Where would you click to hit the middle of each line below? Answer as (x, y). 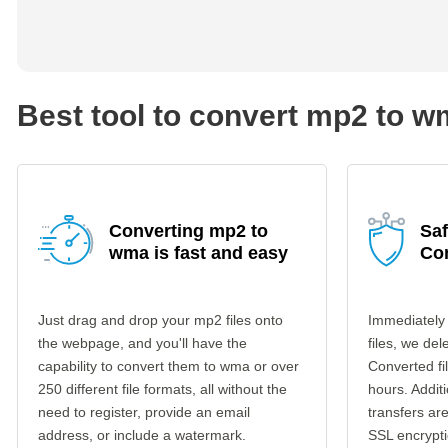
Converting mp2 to (188, 231)
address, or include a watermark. (142, 435)
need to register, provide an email (144, 412)
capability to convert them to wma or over (168, 366)
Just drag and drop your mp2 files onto (160, 320)
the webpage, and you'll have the (142, 343)
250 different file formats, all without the (162, 389)
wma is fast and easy (198, 253)
